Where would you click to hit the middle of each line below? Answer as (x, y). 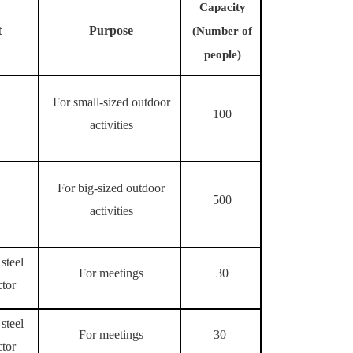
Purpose (111, 30)
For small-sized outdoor (111, 102)
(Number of (222, 31)
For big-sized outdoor (111, 188)
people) (222, 54)
